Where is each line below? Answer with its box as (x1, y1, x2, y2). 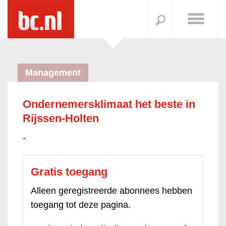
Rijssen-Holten (23, 112, 99, 125)
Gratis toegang (31, 165, 107, 178)
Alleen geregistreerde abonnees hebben (31, 186, 192, 196)
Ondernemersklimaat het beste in (23, 98, 195, 110)
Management (25, 68, 81, 78)
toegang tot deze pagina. (31, 200, 131, 210)
